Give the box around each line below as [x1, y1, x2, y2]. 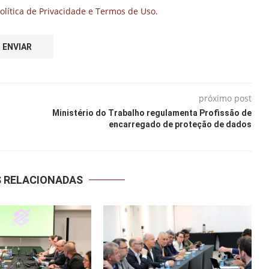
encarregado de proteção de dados [108, 119, 252, 129]
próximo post [198, 92, 252, 104]
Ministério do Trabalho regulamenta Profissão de [52, 107, 252, 118]
